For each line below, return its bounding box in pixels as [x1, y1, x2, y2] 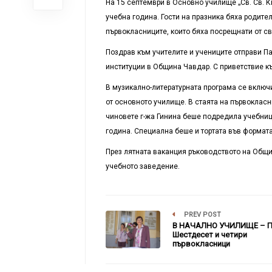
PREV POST [182, 210, 221, 219]
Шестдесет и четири [172, 229, 247, 239]
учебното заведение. [105, 161, 180, 171]
